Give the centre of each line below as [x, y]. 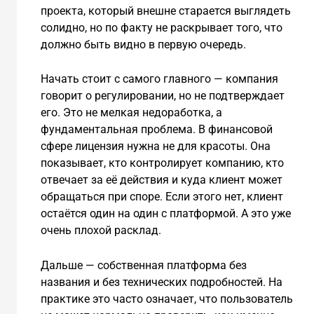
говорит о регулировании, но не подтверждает [162, 96]
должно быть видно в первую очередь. [143, 44]
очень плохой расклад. [101, 231]
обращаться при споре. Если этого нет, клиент [162, 197]
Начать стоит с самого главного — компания [159, 79]
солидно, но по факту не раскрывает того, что [161, 27]
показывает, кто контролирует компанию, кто [162, 163]
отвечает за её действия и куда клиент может [161, 180]
